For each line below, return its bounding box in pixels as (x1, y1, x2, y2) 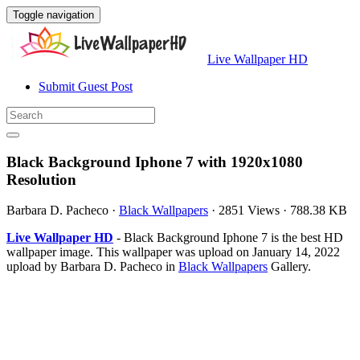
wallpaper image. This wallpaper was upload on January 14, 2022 (6, 245, 340, 260)
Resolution (6, 170, 76, 188)
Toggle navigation (13, 9, 94, 21)
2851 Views (219, 203, 280, 218)
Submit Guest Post (39, 80, 133, 93)
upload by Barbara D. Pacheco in (6, 260, 178, 274)
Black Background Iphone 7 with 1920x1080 (6, 153, 303, 170)
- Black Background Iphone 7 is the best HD (113, 231, 343, 245)
